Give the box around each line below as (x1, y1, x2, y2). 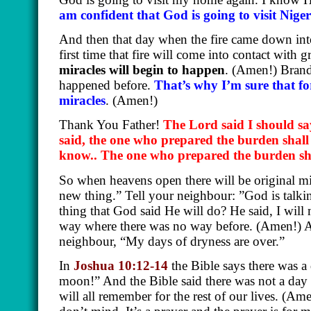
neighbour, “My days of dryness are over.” (59, 233, 288, 249)
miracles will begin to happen (59, 62, 225, 78)
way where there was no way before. (59, 218, 256, 233)
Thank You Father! (59, 117, 163, 133)
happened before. (59, 78, 154, 93)
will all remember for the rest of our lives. (59, 289, 282, 304)
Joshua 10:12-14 (74, 258, 168, 274)
